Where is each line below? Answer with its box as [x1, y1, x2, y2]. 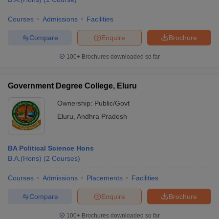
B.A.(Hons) [8, 154, 42, 162]
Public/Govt [94, 99, 130, 107]
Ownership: [57, 99, 94, 107]
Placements [87, 174, 123, 182]
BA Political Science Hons [8, 144, 94, 152]
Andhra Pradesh [77, 112, 127, 120]
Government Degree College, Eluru [8, 82, 137, 90]
